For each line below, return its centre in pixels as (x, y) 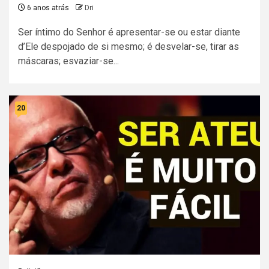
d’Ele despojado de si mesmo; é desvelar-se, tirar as (128, 47)
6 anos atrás (47, 8)
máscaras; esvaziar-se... (68, 61)
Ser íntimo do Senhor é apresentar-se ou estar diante (129, 32)
